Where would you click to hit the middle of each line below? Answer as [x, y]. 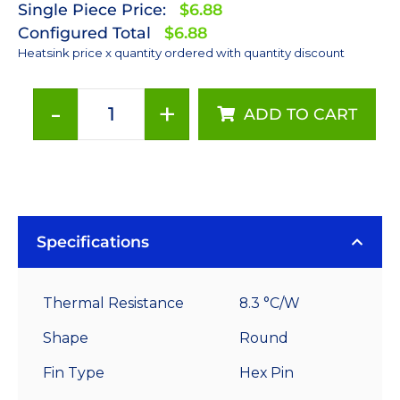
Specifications [93, 241]
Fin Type [74, 372]
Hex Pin [267, 372]
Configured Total [84, 32]
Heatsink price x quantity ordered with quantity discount [181, 52]
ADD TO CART [300, 113]
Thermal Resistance [113, 303]
